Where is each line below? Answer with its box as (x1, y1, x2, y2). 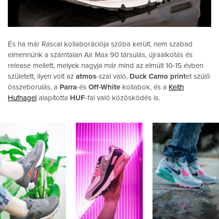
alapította (37, 93, 70, 103)
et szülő (186, 72, 210, 81)
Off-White (88, 83, 120, 92)
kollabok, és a (120, 83, 169, 92)
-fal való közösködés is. (85, 93, 160, 103)
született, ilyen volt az (8, 72, 76, 81)
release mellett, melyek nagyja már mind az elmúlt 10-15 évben (8, 61, 203, 70)
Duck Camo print (130, 72, 186, 81)
